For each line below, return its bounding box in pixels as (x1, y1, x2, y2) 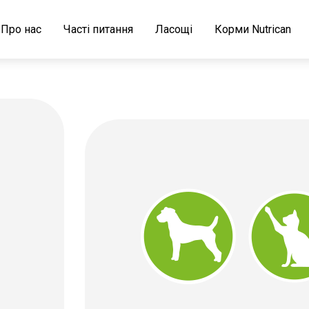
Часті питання (63, 23, 133, 36)
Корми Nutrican (215, 23, 291, 36)
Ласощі (155, 23, 192, 36)
